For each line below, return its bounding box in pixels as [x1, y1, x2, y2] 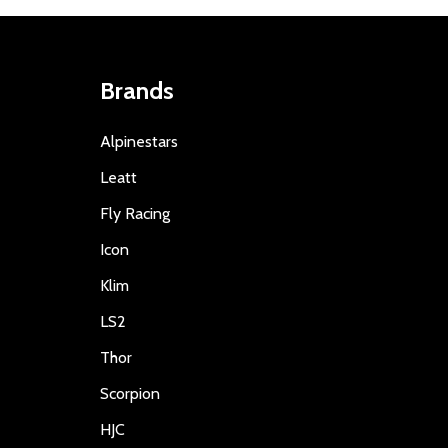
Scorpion [100, 384, 160, 404]
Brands [100, 76, 174, 106]
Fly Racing [100, 204, 170, 224]
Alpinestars [100, 132, 178, 152]
